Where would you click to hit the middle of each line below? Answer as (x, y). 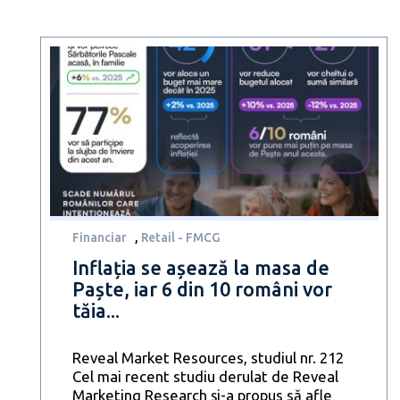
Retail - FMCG (181, 238)
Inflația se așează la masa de (200, 268)
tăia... (96, 311)
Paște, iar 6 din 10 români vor (202, 290)
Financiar (99, 238)
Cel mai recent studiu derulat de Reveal (205, 377)
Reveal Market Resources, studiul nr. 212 (208, 358)
